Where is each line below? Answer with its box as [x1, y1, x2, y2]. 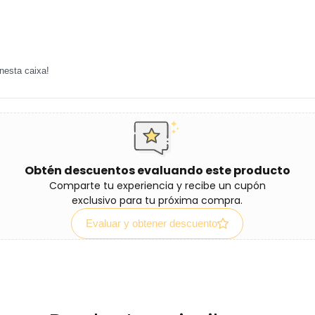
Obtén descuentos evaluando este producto [24, 162, 290, 179]
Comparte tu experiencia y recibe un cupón [49, 179, 266, 193]
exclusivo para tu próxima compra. [72, 193, 243, 207]
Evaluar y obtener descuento [86, 217, 217, 229]
